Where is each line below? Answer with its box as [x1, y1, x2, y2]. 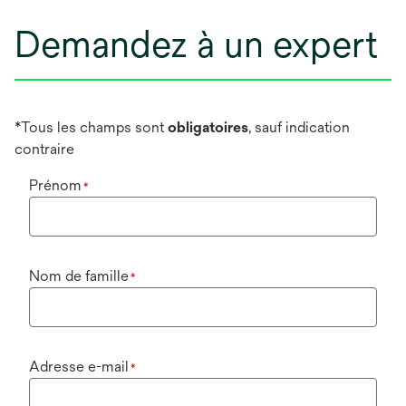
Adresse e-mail [29, 358, 129, 376]
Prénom [29, 177, 82, 195]
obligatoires [168, 119, 248, 137]
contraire [14, 140, 74, 159]
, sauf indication [248, 119, 350, 137]
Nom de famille [29, 267, 129, 285]
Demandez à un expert [14, 23, 378, 66]
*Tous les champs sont [14, 119, 168, 137]
